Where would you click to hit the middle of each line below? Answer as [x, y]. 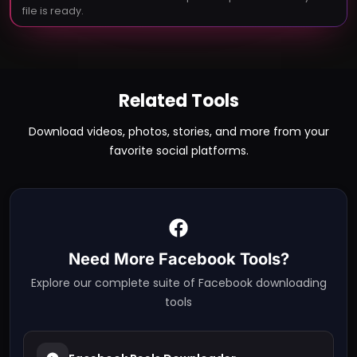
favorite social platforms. [178, 151]
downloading [289, 283]
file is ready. [53, 10]
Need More [113, 259]
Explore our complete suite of [114, 283]
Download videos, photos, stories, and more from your [178, 132]
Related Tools [178, 101]
